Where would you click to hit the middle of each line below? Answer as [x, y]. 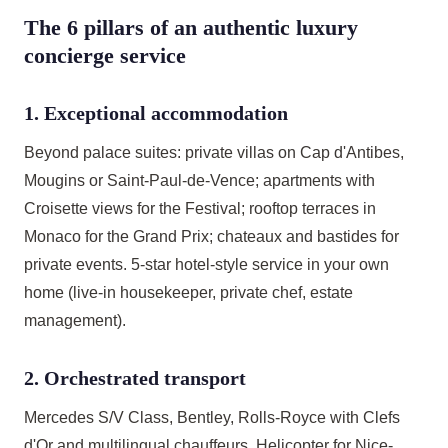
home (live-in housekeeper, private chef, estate [188, 292]
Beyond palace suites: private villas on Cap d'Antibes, [214, 152]
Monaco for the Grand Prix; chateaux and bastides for [211, 236]
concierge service [105, 55]
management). [75, 320]
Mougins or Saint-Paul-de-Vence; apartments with [199, 180]
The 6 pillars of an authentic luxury [191, 27]
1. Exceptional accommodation [156, 113]
